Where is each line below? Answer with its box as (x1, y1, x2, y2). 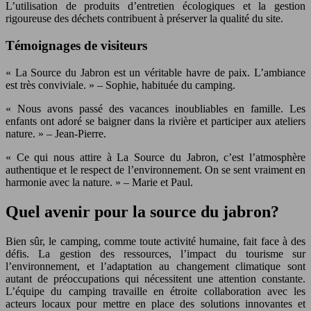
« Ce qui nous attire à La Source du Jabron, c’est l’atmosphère (6, 151, 305, 163)
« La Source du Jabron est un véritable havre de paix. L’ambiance (6, 66, 305, 78)
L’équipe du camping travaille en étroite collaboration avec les (6, 285, 305, 297)
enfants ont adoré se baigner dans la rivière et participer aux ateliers (6, 115, 305, 127)
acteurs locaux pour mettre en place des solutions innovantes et (6, 297, 305, 310)
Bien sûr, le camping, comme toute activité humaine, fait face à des (6, 235, 305, 247)
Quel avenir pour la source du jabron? (6, 202, 279, 221)
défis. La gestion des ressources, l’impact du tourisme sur (6, 247, 305, 260)
